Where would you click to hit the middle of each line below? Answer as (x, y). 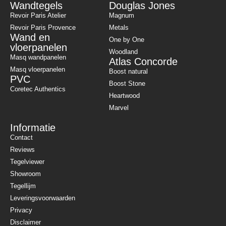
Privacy (21, 210)
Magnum (121, 16)
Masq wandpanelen (38, 58)
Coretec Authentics (38, 89)
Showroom (25, 174)
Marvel (119, 108)
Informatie (33, 128)
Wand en (30, 38)
